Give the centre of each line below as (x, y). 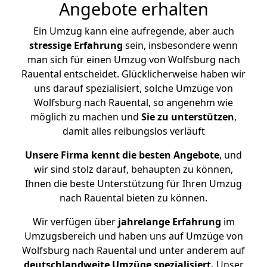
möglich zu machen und (86, 117)
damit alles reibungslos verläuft (133, 131)
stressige (50, 45)
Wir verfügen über (74, 222)
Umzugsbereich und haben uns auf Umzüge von (133, 236)
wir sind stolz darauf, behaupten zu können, (133, 169)
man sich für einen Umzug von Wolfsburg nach (133, 60)
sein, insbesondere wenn (180, 45)
